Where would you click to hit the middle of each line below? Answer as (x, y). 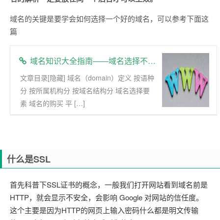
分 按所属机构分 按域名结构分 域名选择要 (85, 90)
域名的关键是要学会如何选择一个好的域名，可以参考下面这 (109, 18)
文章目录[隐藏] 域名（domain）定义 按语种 (87, 78)
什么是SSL (29, 159)
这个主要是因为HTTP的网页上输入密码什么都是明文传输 (104, 210)
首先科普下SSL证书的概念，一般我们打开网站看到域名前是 (109, 184)
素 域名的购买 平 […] (53, 103)
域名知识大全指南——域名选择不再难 (88, 61)
